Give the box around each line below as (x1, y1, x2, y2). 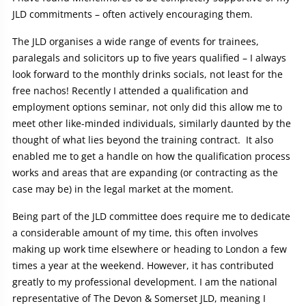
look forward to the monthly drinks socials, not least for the (12, 68, 283, 81)
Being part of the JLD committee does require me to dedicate (12, 210, 290, 223)
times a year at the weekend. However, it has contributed (12, 259, 274, 273)
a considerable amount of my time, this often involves (12, 226, 258, 240)
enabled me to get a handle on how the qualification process (12, 150, 290, 163)
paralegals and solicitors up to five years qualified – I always (12, 51, 286, 65)
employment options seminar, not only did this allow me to (12, 100, 282, 114)
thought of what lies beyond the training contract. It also (12, 133, 273, 147)
